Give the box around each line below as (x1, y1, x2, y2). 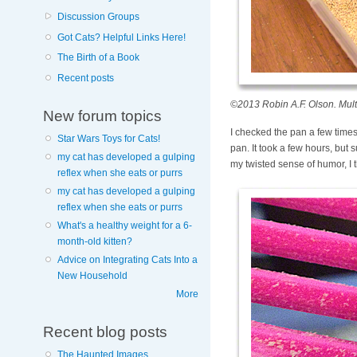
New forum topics (42, 107, 162, 125)
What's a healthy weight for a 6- (57, 220, 192, 232)
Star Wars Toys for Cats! (57, 133, 160, 145)
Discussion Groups (57, 11, 139, 23)
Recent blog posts (42, 322, 167, 340)
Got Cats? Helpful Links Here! (57, 31, 186, 43)
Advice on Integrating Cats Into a (57, 254, 198, 266)
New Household (57, 270, 127, 282)
